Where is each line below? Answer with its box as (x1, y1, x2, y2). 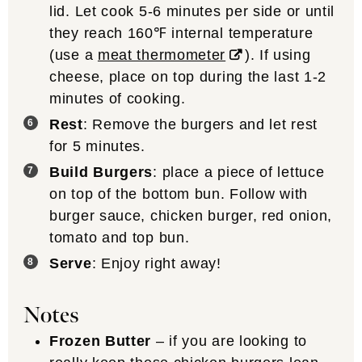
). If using (244, 46, 311, 63)
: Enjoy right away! (91, 255, 221, 271)
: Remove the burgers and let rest (82, 116, 318, 133)
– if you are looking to (151, 333, 307, 350)
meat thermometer (97, 46, 226, 63)
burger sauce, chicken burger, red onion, (49, 207, 333, 224)
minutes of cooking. (49, 90, 191, 107)
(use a (49, 46, 98, 63)
